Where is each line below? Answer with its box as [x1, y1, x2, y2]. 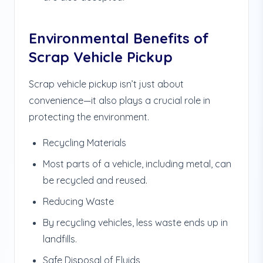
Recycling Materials [43, 137, 126, 149]
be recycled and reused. [43, 174, 147, 186]
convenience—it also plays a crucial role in [29, 95, 210, 106]
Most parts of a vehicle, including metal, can [43, 158, 231, 170]
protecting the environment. [29, 111, 149, 123]
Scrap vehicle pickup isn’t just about [29, 78, 184, 90]
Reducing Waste [43, 195, 114, 207]
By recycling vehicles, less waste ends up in [43, 217, 228, 228]
